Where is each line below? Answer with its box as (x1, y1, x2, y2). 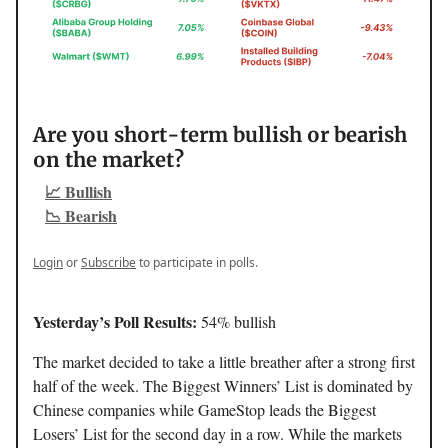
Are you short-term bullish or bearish (33, 122, 407, 148)
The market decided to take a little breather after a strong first (33, 351, 415, 373)
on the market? (33, 147, 184, 173)
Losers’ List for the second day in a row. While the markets (33, 423, 402, 445)
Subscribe (81, 254, 136, 272)
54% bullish (201, 311, 276, 333)
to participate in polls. (136, 254, 258, 272)
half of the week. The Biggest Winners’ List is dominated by (33, 375, 413, 397)
